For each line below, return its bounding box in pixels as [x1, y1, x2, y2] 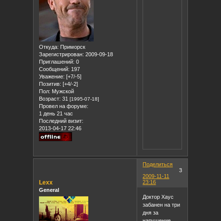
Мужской [50, 88, 74, 94]
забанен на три [143, 201, 181, 208]
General [39, 187, 60, 193]
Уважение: [39, 73, 65, 79]
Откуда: [39, 43, 59, 50]
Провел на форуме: [39, 103, 89, 109]
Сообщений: [39, 66, 70, 72]
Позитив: [39, 80, 62, 87]
